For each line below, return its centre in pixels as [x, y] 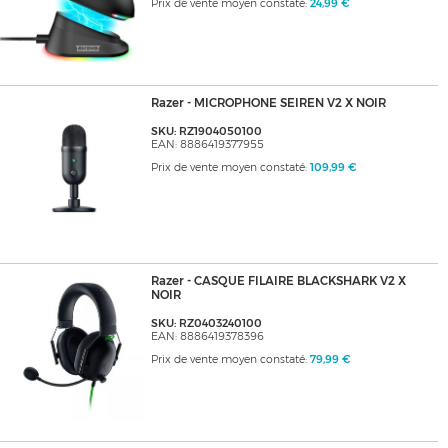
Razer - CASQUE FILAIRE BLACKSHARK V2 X [278, 281]
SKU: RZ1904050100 [206, 132]
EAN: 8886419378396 [207, 337]
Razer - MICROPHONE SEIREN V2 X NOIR [268, 103]
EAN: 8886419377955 [207, 145]
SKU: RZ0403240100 [206, 324]
